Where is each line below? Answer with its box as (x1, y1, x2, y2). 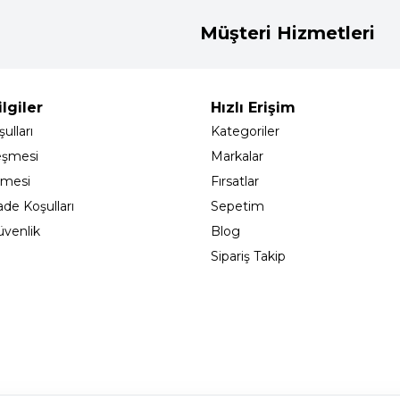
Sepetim (211, 198, 264, 214)
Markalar (211, 148, 263, 164)
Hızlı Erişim (211, 99, 296, 116)
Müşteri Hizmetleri (200, 22, 375, 44)
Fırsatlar (211, 173, 259, 189)
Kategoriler (211, 123, 279, 139)
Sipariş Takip (211, 248, 286, 264)
